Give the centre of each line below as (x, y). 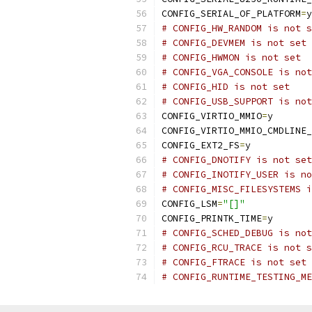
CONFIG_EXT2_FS (201, 145)
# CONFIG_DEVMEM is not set (234, 43)
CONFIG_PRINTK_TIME (212, 218)
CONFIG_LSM (189, 204)
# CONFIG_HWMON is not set (231, 57)
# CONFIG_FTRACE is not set (234, 262)
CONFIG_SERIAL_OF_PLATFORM (231, 14)
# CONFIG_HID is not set (226, 87)
